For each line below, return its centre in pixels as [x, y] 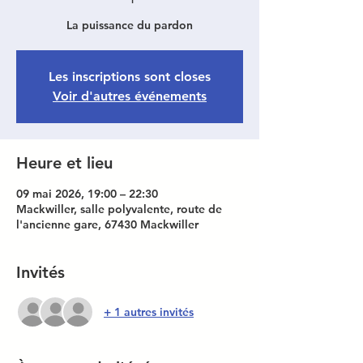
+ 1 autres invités [149, 312]
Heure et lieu [64, 163]
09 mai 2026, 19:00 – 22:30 [87, 194]
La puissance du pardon [130, 25]
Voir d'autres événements [130, 96]
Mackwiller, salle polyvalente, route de [119, 209]
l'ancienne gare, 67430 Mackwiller [107, 224]
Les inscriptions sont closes [130, 77]
